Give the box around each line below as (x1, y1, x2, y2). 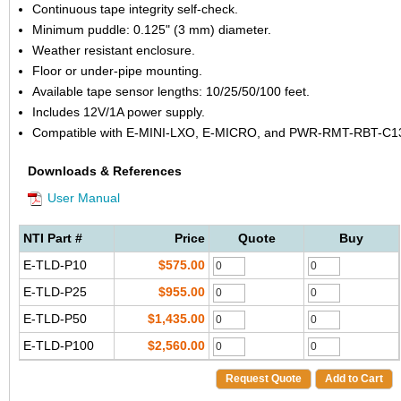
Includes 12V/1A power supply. (32, 104, 205, 119)
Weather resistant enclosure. (32, 42, 195, 57)
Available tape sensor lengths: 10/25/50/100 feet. (32, 83, 310, 98)
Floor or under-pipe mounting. (32, 63, 202, 78)
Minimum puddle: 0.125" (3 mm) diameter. (32, 21, 271, 37)
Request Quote (226, 371, 302, 385)
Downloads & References (28, 163, 182, 178)
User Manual (47, 190, 120, 205)
